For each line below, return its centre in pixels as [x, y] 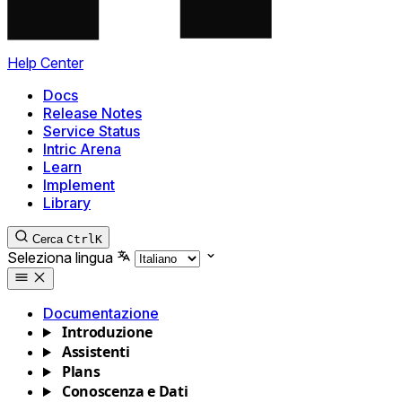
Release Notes [92, 113]
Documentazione [101, 313]
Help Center [45, 63]
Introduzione [107, 332]
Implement [79, 185]
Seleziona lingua [60, 258]
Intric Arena [82, 149]
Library [67, 203]
